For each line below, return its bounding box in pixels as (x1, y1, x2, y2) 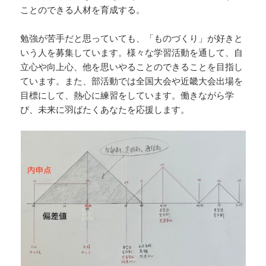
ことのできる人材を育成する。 (20, 4, 145, 16)
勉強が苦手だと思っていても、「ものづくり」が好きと (20, 32, 243, 45)
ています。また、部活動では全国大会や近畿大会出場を (20, 75, 243, 87)
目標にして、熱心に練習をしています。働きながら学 (20, 89, 235, 102)
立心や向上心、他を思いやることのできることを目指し (20, 61, 243, 73)
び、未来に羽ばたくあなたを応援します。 (20, 103, 190, 116)
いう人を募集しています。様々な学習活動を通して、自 (20, 46, 243, 59)
